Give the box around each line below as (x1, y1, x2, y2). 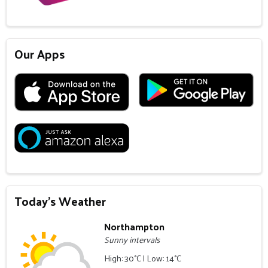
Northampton (104, 218, 165, 236)
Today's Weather (14, 190, 106, 212)
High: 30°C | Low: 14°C (104, 251, 182, 266)
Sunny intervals (104, 232, 160, 248)
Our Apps (14, 43, 65, 65)
